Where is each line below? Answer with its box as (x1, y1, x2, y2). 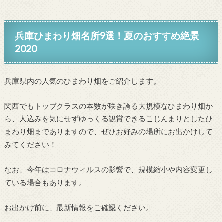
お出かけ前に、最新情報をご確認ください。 (4, 203, 153, 212)
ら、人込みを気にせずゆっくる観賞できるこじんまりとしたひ (4, 114, 213, 123)
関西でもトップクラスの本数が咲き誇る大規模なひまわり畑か (4, 101, 213, 111)
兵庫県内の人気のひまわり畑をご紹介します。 (4, 76, 161, 85)
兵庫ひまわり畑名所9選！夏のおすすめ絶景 (15, 30, 200, 42)
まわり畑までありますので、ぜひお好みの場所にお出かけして (4, 127, 213, 136)
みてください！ (4, 140, 56, 149)
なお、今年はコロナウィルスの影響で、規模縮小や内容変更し (4, 165, 213, 174)
